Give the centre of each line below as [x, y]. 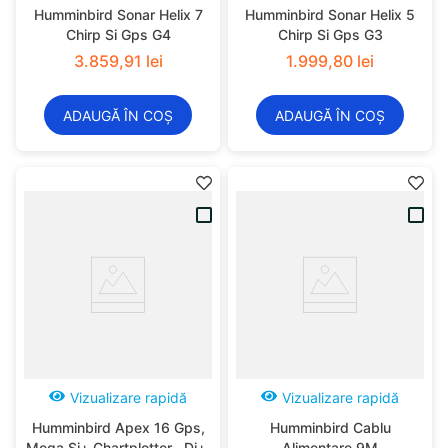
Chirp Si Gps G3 [330, 34]
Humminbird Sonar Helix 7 [118, 14]
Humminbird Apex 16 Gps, [118, 427]
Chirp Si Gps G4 [118, 34]
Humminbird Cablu [330, 427]
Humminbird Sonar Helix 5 [330, 14]
